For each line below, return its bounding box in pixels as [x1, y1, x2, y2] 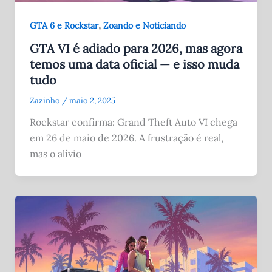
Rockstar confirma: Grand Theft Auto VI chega [29, 115, 237, 128]
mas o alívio [29, 147, 81, 160]
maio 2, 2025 [69, 95, 115, 106]
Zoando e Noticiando [103, 19, 186, 31]
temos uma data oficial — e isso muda [29, 56, 239, 72]
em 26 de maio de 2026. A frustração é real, [29, 131, 223, 144]
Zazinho [29, 95, 62, 106]
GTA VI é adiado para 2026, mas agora [29, 40, 242, 56]
